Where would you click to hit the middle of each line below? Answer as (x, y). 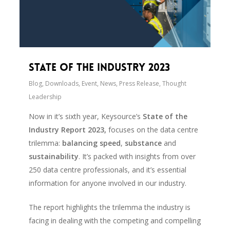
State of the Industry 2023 (100, 68)
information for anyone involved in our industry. (108, 183)
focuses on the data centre (154, 130)
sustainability (54, 157)
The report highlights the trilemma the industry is (110, 207)
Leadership (45, 97)
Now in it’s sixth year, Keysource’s (86, 117)
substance (145, 143)
